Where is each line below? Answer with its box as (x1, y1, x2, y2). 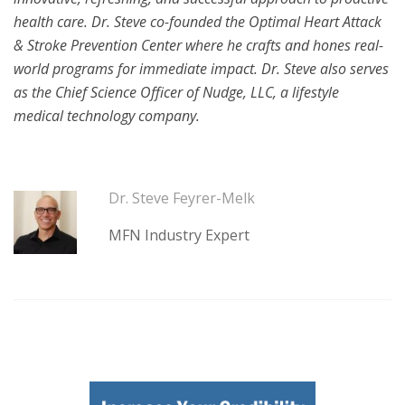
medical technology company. (14, 106, 200, 127)
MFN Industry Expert (108, 225, 250, 246)
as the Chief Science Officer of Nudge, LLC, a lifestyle (14, 82, 339, 103)
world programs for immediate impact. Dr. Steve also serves (14, 59, 389, 80)
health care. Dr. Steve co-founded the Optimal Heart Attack (14, 12, 381, 33)
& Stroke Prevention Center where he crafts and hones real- (14, 35, 383, 56)
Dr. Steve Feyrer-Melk (108, 188, 255, 209)
